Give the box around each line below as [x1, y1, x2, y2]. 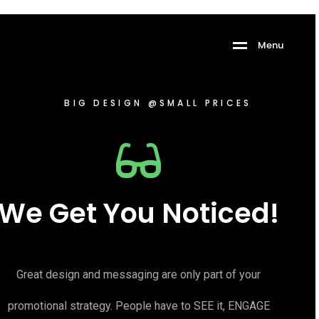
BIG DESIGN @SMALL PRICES [64, 97, 252, 110]
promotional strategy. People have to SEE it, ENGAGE [7, 299, 270, 313]
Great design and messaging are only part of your [16, 268, 261, 282]
